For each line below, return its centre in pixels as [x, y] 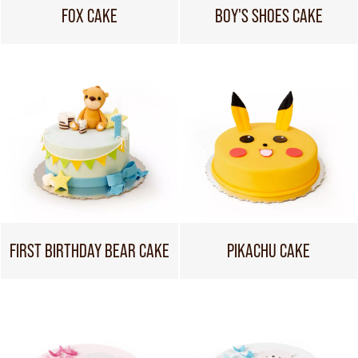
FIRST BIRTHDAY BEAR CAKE [89, 251]
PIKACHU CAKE [268, 251]
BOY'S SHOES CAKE [268, 16]
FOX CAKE [89, 16]
